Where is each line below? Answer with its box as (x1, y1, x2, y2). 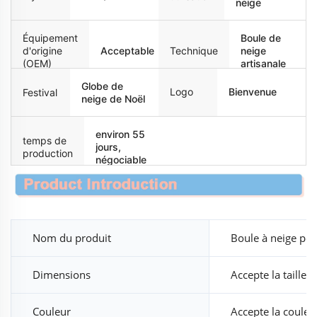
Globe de (81, 79, 124, 92)
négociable (96, 153, 146, 166)
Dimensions (33, 267, 91, 282)
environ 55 (96, 127, 145, 140)
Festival (23, 86, 57, 98)
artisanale (241, 57, 286, 69)
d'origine (23, 44, 62, 57)
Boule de (241, 31, 281, 44)
